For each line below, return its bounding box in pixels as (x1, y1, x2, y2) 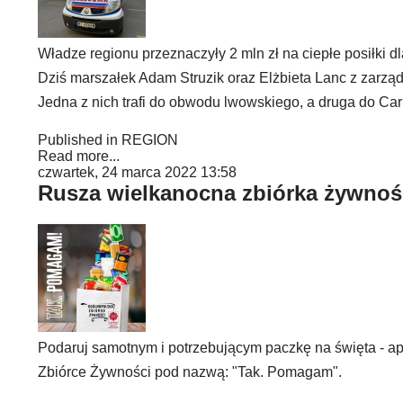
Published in (38, 132, 118, 148)
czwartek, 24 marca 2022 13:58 (38, 165, 237, 180)
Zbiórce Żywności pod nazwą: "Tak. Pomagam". (38, 364, 342, 380)
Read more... (38, 148, 120, 164)
